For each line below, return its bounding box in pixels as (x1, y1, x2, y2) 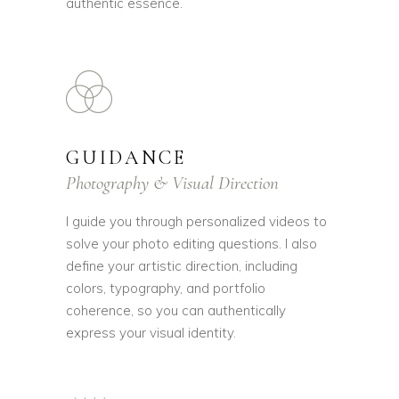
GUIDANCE (66, 146, 187, 169)
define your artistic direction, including (66, 257, 297, 274)
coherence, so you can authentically (66, 302, 286, 319)
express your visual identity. (66, 324, 236, 341)
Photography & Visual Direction (66, 172, 279, 194)
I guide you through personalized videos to (66, 213, 327, 230)
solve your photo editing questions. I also (66, 235, 317, 252)
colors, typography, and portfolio (66, 280, 265, 297)
